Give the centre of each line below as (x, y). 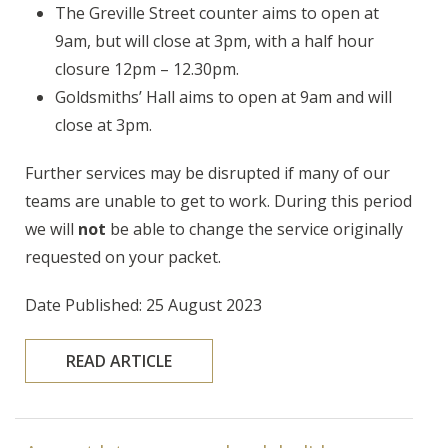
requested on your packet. (122, 256)
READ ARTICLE (118, 360)
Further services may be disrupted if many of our (207, 172)
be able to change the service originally (254, 228)
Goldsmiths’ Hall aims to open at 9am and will (223, 96)
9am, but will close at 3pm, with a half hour (214, 40)
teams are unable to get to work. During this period (218, 200)
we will (51, 228)
